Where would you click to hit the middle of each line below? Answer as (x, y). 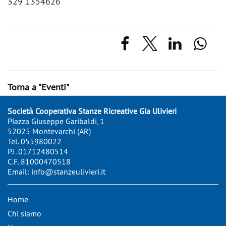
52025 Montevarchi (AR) (49, 131)
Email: (19, 172)
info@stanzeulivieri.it (68, 172)
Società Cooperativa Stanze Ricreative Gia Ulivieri (92, 111)
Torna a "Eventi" (38, 87)
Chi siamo (24, 213)
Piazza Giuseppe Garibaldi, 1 (56, 121)
